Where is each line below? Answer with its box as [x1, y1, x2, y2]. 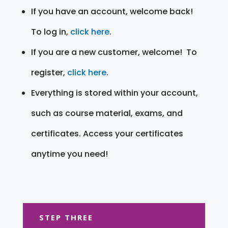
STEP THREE [39, 212, 93, 222]
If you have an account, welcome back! [31, 5, 193, 17]
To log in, [31, 25, 70, 38]
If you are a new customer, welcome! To [31, 46, 197, 58]
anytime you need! [31, 148, 108, 160]
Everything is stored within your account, [31, 87, 198, 99]
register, [31, 66, 67, 78]
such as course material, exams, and [31, 107, 183, 119]
